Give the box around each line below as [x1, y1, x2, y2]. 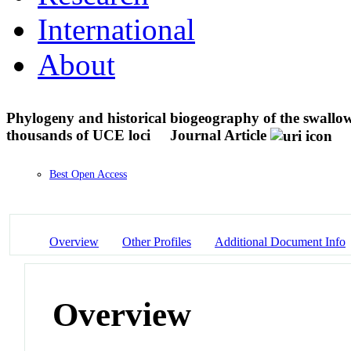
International [38, 12, 195, 46]
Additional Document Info [215, 234, 346, 248]
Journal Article [170, 126, 266, 143]
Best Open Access [49, 168, 127, 181]
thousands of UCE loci [6, 126, 154, 143]
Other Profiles [122, 234, 191, 248]
